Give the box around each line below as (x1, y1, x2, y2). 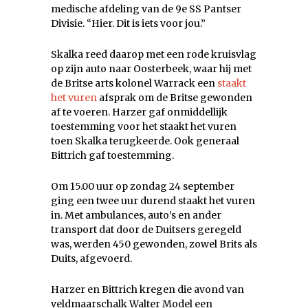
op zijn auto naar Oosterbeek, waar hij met (51, 63, 252, 76)
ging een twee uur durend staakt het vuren (51, 195, 255, 208)
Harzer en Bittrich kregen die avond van (51, 283, 244, 296)
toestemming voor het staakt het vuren (51, 120, 236, 133)
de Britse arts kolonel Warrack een (51, 77, 217, 90)
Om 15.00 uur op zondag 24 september (51, 180, 234, 193)
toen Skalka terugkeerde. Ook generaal (51, 135, 239, 148)
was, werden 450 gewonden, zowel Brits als (51, 238, 257, 251)
